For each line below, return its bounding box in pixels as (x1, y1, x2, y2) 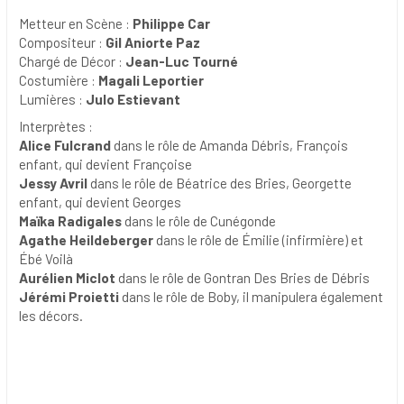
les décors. (18, 308, 83, 325)
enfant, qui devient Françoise (18, 156, 192, 173)
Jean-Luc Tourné (124, 53, 238, 70)
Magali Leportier (97, 72, 204, 89)
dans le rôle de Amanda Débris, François (110, 137, 348, 154)
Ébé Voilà (18, 251, 73, 268)
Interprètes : (18, 118, 93, 135)
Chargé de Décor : (18, 53, 125, 70)
